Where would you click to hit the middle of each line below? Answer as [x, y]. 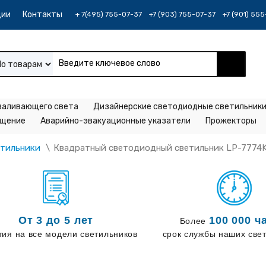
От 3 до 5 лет [56, 220]
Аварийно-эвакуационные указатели [115, 121]
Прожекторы [231, 121]
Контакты [42, 15]
